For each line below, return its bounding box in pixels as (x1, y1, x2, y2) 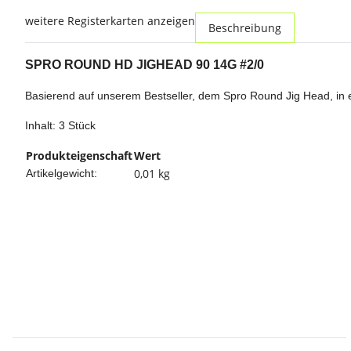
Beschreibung (208, 20, 281, 36)
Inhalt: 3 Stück (25, 119, 96, 132)
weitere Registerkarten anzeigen (25, 13, 195, 29)
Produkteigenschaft (26, 148, 132, 164)
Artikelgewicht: (26, 167, 97, 180)
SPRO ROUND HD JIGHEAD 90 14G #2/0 (25, 58, 264, 72)
